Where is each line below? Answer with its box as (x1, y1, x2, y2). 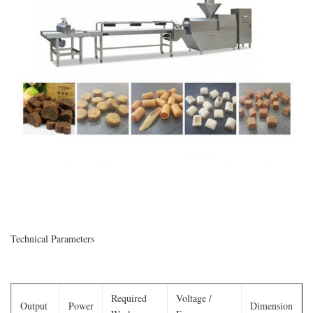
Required (111, 291, 147, 305)
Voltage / (176, 291, 212, 305)
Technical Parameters (10, 232, 94, 246)
